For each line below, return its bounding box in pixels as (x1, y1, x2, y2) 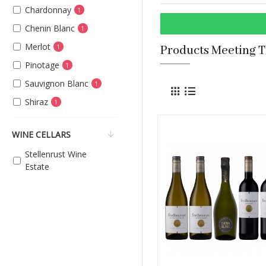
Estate (25, 161, 49, 172)
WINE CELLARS (12, 129, 71, 140)
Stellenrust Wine (25, 148, 87, 160)
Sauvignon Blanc (25, 78, 88, 89)
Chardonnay (25, 4, 71, 15)
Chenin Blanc (25, 23, 75, 34)
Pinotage (25, 59, 59, 71)
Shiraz (25, 96, 48, 107)
